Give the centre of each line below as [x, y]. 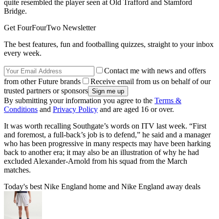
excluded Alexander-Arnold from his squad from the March [96, 161]
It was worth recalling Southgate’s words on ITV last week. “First [105, 126]
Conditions [21, 109]
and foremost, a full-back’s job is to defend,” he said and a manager [107, 135]
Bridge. [15, 11]
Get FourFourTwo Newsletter [50, 28]
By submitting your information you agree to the [79, 101]
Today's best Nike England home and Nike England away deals [102, 187]
